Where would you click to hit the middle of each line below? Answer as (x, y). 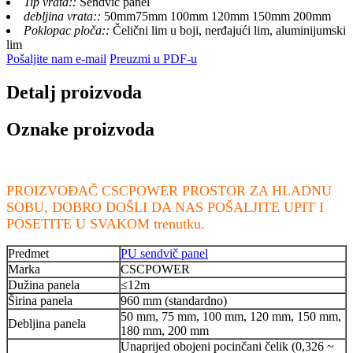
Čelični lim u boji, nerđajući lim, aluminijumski (229, 31)
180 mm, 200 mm (165, 330)
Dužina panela (44, 284)
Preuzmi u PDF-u (153, 59)
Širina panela (40, 300)
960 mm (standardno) (174, 300)
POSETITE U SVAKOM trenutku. (106, 223)
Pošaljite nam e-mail (56, 59)
